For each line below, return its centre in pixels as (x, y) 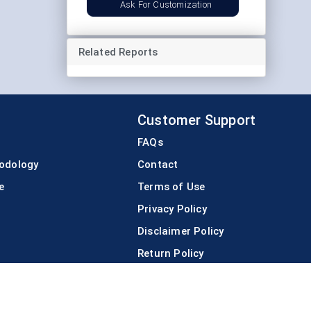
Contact (158, 164)
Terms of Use (171, 186)
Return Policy (171, 253)
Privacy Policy (172, 209)
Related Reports (118, 52)
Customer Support (197, 120)
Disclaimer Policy (181, 231)
